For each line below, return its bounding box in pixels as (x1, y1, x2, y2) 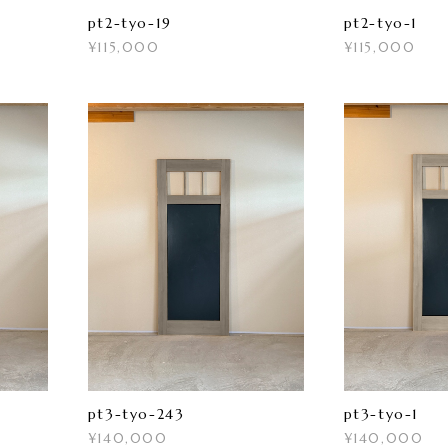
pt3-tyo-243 (87, 405, 185, 424)
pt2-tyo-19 (87, 13, 172, 32)
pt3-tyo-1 (343, 405, 420, 424)
